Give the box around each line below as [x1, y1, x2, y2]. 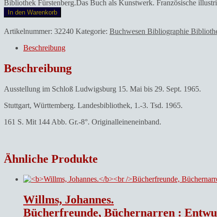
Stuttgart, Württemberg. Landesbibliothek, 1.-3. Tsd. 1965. [4, 101, 183, 109]
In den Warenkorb [8, 8, 57, 16]
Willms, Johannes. [23, 193, 114, 206]
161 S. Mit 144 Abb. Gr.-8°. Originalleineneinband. [4, 117, 161, 126]
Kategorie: [76, 27, 109, 35]
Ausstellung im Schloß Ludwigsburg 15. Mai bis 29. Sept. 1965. [4, 84, 201, 93]
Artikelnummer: [4, 27, 54, 35]
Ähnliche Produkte [4, 152, 98, 165]
